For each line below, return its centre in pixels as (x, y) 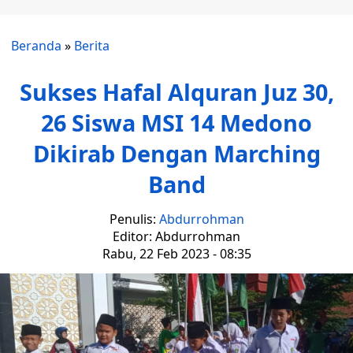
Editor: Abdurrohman (176, 236)
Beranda (36, 46)
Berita (92, 46)
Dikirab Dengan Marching (176, 153)
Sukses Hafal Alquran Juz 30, (176, 92)
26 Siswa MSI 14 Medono (176, 123)
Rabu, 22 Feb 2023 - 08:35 (176, 254)
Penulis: (134, 219)
